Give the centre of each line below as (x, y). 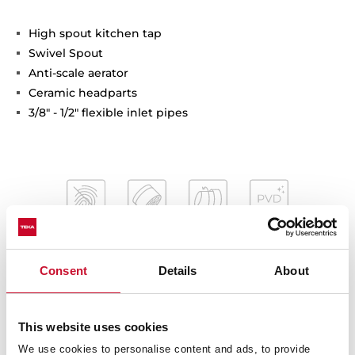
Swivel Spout (66, 53)
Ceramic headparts (83, 92)
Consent (63, 271)
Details (177, 271)
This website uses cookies (94, 327)
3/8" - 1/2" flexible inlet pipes (109, 112)
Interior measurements (94, 299)
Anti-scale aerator (79, 73)
